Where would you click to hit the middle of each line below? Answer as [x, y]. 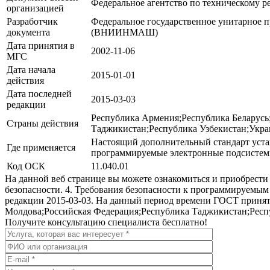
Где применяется [41, 147]
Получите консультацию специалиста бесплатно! [106, 222]
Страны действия [42, 123]
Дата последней [39, 93]
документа [28, 32]
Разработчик [32, 21]
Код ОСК [26, 166]
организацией [35, 8]
